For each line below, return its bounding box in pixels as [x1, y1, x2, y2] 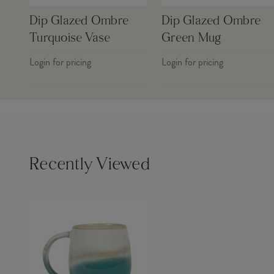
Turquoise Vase [29, 32, 111, 45]
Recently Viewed [29, 157, 150, 174]
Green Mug [161, 32, 221, 45]
